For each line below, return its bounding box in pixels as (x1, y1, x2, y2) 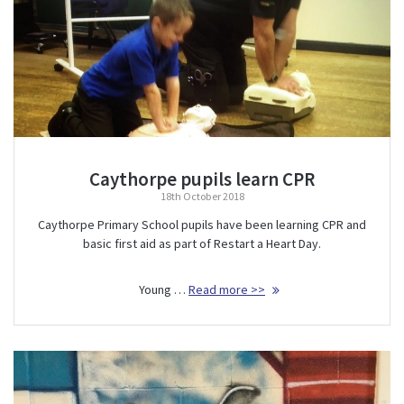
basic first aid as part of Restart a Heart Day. (83, 235, 321, 252)
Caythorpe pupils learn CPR (88, 167, 316, 192)
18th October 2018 (160, 189, 244, 204)
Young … (139, 281, 188, 298)
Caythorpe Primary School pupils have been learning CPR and (38, 216, 366, 234)
